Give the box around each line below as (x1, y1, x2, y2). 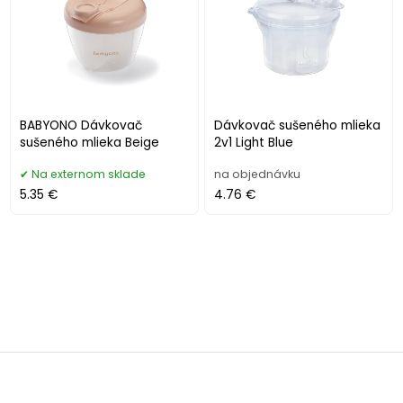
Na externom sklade (31, 166, 147, 183)
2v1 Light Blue (214, 134, 294, 152)
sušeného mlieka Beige (20, 134, 160, 152)
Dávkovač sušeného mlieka (214, 117, 381, 135)
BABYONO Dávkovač (20, 117, 143, 135)
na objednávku (214, 166, 301, 183)
